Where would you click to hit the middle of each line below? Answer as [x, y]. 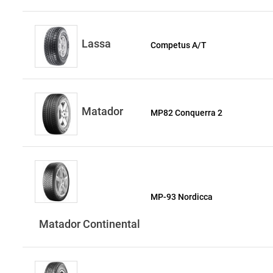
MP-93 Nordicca [182, 197]
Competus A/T [179, 45]
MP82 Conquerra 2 [187, 113]
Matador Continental [90, 224]
